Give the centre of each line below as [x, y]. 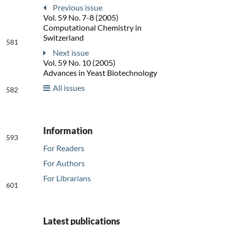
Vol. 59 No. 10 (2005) [79, 63]
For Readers [64, 148]
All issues [69, 88]
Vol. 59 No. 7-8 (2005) [81, 18]
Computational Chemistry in [92, 28]
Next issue [71, 53]
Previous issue [78, 8]
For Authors [64, 163]
